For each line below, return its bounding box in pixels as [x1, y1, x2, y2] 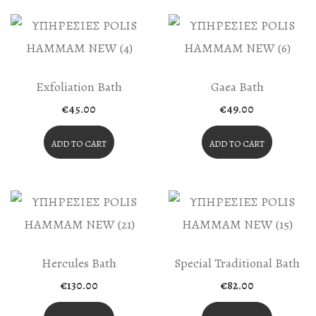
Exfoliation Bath [36, 78, 122, 95]
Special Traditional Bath [174, 255, 300, 272]
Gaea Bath [210, 78, 264, 95]
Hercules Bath [42, 255, 116, 272]
